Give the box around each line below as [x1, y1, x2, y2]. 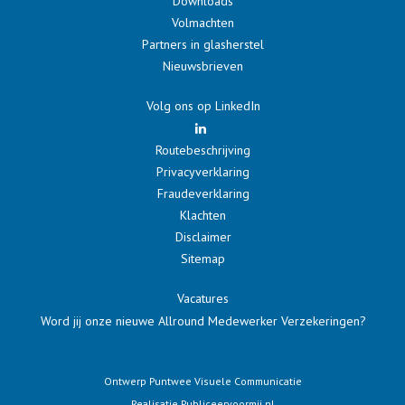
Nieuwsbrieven [163, 57, 243, 74]
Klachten [180, 206, 226, 223]
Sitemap [181, 250, 225, 267]
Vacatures [177, 289, 229, 306]
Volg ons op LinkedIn [146, 97, 260, 114]
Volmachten [172, 14, 234, 31]
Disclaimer [174, 228, 231, 245]
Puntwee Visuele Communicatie [149, 373, 302, 388]
